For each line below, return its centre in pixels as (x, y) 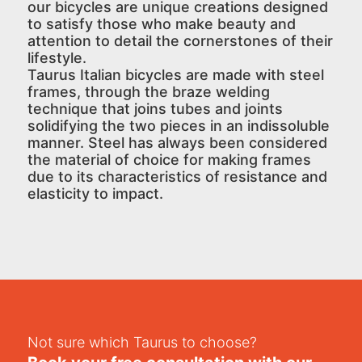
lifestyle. (57, 57)
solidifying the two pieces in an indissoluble (178, 125)
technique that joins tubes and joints (155, 108)
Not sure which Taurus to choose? (142, 342)
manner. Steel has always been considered (177, 142)
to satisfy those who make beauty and (161, 23)
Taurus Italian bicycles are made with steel (175, 74)
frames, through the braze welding (148, 91)
